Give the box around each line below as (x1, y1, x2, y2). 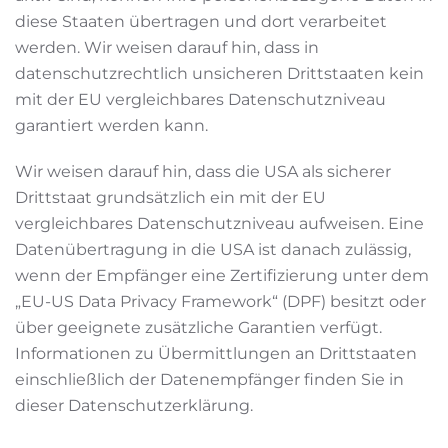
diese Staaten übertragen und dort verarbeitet (15, 12, 387, 31)
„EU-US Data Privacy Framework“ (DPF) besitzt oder (15, 292, 426, 311)
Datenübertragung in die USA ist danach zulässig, (15, 240, 411, 259)
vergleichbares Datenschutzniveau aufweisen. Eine (15, 214, 424, 233)
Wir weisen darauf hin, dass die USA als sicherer (15, 162, 391, 181)
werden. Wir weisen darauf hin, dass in (15, 38, 319, 57)
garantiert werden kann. (15, 116, 208, 135)
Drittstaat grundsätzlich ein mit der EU (15, 188, 326, 207)
